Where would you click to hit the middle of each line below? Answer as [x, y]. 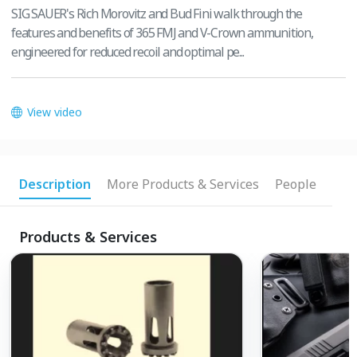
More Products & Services [183, 184]
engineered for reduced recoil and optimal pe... [127, 52]
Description [55, 184]
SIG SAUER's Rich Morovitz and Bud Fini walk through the [157, 14]
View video [55, 112]
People [296, 184]
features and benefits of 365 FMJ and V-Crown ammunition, [162, 33]
